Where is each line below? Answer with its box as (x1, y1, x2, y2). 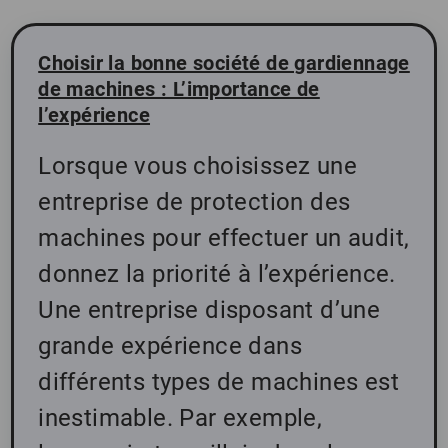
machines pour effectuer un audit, (38, 224, 410, 253)
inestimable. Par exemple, (38, 404, 323, 433)
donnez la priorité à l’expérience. (38, 260, 396, 289)
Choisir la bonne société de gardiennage (38, 51, 410, 76)
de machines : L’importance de (38, 77, 320, 102)
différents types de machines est (38, 368, 400, 397)
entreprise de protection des (38, 188, 351, 217)
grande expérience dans (38, 332, 303, 361)
